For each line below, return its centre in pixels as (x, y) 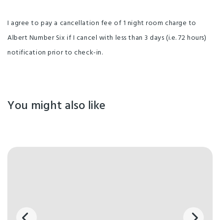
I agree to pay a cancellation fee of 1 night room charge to (102, 23)
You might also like (56, 106)
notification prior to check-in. (55, 53)
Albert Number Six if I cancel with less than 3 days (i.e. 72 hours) (107, 38)
